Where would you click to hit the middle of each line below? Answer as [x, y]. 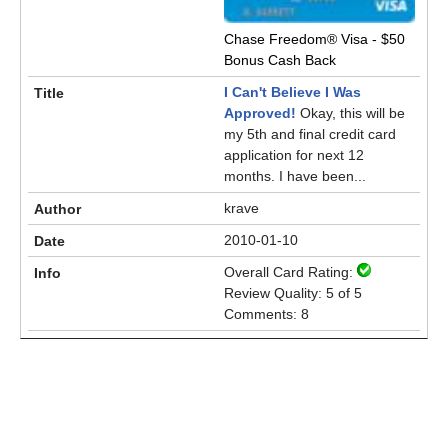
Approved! [260, 113]
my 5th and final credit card [310, 134]
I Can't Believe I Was [292, 92]
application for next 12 [294, 155]
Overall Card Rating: [290, 272]
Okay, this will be [350, 113]
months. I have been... [295, 176]
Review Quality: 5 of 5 [293, 293]
